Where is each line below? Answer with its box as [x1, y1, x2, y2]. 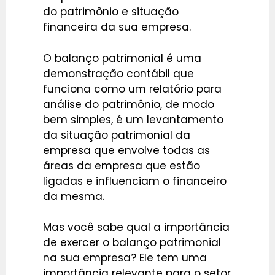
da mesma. [43, 188, 104, 204]
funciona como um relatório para [43, 81, 222, 96]
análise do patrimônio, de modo [43, 96, 214, 112]
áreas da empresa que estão [43, 158, 200, 173]
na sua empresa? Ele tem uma [43, 250, 207, 266]
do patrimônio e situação [43, 4, 179, 20]
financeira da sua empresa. [43, 20, 191, 35]
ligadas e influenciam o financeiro [43, 173, 227, 188]
